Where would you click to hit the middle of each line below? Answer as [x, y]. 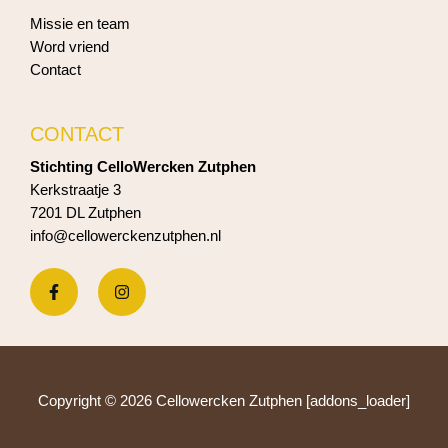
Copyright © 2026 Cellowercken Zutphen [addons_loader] [224, 400]
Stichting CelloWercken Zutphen [143, 167]
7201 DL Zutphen [85, 213]
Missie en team [80, 24]
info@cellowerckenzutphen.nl [125, 236]
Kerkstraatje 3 [75, 190]
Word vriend [69, 47]
